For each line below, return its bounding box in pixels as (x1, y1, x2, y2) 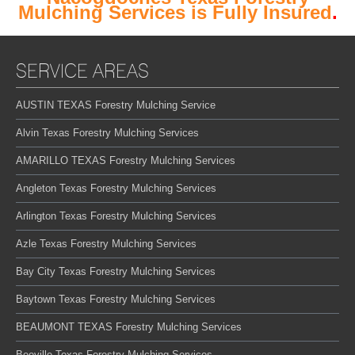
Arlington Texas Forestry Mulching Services (16, 209, 216, 222)
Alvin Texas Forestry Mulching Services (16, 126, 199, 139)
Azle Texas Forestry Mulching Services (16, 237, 197, 250)
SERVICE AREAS (16, 59, 149, 82)
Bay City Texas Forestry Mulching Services (16, 265, 216, 277)
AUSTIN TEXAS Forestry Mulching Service (16, 98, 216, 111)
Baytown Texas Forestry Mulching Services (16, 292, 216, 305)
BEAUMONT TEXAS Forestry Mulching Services (16, 320, 242, 333)
